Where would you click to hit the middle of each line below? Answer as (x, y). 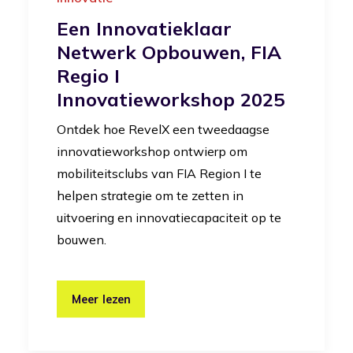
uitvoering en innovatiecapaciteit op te (169, 218)
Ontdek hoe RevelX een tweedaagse (163, 130)
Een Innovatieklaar (144, 29)
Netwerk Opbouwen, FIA (169, 52)
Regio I (88, 76)
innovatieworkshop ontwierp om (152, 152)
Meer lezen (101, 299)
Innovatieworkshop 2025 (171, 100)
